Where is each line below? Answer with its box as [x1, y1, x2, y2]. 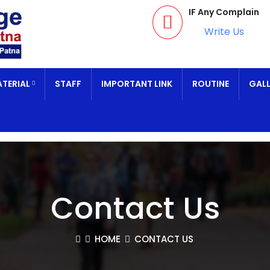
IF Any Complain [189, 6, 260, 18]
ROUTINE [192, 78, 229, 90]
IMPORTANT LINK [101, 78, 172, 90]
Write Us [204, 25, 244, 39]
